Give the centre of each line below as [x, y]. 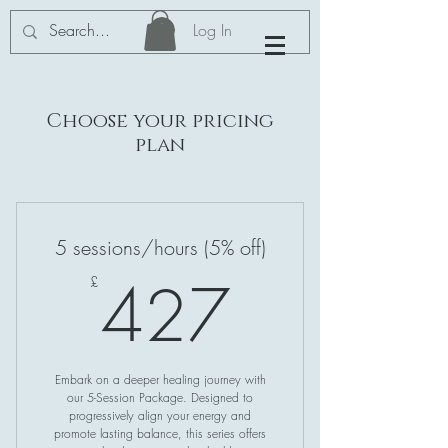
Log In [212, 30]
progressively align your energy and [160, 415]
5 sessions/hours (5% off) [160, 247]
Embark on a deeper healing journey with [160, 379]
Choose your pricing [160, 120]
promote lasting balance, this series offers [160, 433]
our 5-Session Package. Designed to [160, 397]
